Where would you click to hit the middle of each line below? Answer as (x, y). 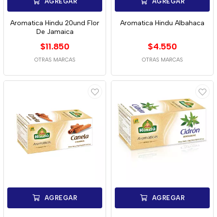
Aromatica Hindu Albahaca (162, 23)
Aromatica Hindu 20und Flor (55, 23)
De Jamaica (55, 32)
